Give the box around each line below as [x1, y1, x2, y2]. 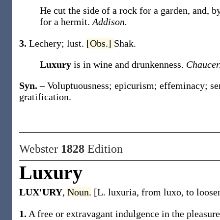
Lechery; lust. [29, 38, 86, 49]
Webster [19, 142, 61, 155]
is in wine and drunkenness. [74, 59, 186, 70]
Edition [84, 142, 123, 155]
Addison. [92, 16, 127, 27]
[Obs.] [86, 38, 114, 49]
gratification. [19, 91, 71, 102]
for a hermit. [40, 16, 92, 27]
